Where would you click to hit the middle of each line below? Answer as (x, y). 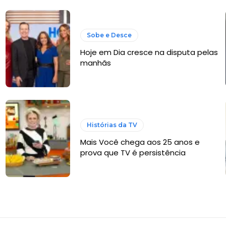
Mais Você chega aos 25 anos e (140, 142)
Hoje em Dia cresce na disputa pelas (149, 52)
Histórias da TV (112, 125)
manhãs (95, 63)
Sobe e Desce (109, 35)
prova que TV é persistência (133, 153)
